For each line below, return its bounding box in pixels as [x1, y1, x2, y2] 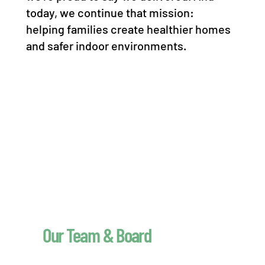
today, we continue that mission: [25, 5, 194, 20]
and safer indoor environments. [25, 38, 186, 53]
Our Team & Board [43, 223, 151, 247]
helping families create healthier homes [25, 22, 231, 37]
